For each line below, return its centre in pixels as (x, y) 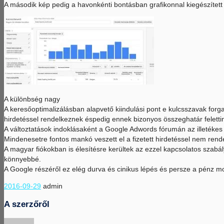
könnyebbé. (22, 159)
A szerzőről (27, 204)
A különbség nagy (32, 99)
